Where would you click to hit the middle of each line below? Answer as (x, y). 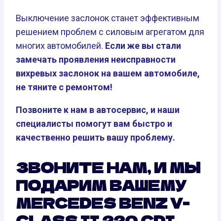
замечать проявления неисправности (96, 59)
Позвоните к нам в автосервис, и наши (98, 110)
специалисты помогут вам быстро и (94, 123)
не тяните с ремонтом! (64, 87)
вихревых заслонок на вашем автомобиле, (108, 73)
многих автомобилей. (60, 45)
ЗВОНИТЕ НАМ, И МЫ (108, 167)
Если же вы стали (143, 45)
